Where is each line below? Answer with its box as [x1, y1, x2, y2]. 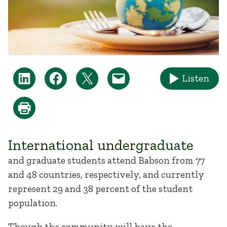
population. [8, 197, 57, 209]
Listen [181, 72, 209, 85]
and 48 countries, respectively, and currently [8, 168, 204, 180]
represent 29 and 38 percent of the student [8, 182, 193, 195]
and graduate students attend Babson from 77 [8, 154, 205, 166]
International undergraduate [8, 136, 194, 154]
